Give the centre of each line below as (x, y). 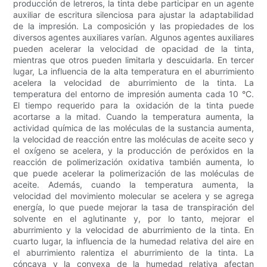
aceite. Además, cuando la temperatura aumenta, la (133, 185)
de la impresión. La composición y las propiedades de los (133, 26)
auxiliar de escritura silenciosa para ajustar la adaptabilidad (133, 15)
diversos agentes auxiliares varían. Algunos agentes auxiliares (133, 38)
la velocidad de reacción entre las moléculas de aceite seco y (133, 139)
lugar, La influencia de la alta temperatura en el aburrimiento (133, 72)
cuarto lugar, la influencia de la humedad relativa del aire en (133, 241)
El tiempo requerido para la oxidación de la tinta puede (133, 105)
